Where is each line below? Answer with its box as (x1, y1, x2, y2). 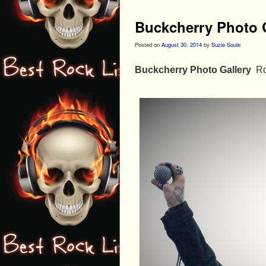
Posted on (135, 40, 161, 49)
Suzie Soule (211, 40, 240, 49)
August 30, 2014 (161, 40, 202, 49)
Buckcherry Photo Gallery (135, 64, 254, 75)
